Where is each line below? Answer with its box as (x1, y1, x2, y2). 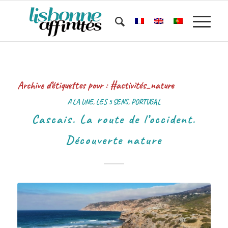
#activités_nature (109, 79, 174, 92)
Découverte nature (66, 132, 162, 148)
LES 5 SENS (96, 97, 129, 106)
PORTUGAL (131, 97, 161, 106)
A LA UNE (67, 97, 94, 106)
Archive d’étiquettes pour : (17, 79, 110, 92)
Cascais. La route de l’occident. (32, 111, 196, 127)
